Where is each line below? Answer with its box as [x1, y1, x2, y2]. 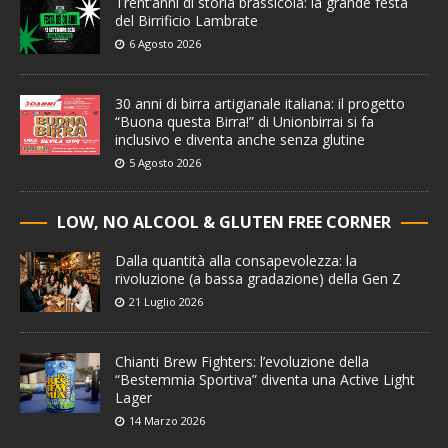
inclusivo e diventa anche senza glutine [115, 130, 365, 150]
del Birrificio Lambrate [115, 11, 258, 31]
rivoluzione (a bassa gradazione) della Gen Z [115, 269, 401, 289]
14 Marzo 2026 [129, 413, 205, 429]
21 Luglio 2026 [129, 294, 203, 310]
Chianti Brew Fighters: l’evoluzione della [115, 352, 369, 372]
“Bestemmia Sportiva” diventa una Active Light [115, 370, 415, 390]
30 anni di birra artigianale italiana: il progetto [115, 94, 405, 114]
